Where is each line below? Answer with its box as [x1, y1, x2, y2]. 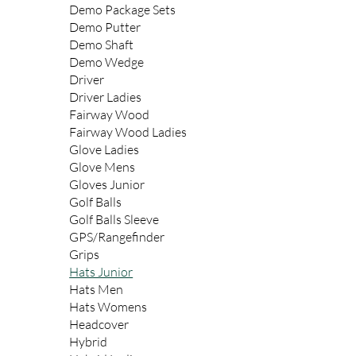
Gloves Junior [69, 176, 145, 193]
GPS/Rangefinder [69, 229, 165, 246]
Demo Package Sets [69, 2, 176, 18]
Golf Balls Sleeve [69, 211, 160, 228]
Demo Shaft [69, 37, 134, 53]
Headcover [69, 316, 130, 333]
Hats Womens [69, 299, 148, 315]
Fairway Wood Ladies [69, 124, 188, 141]
